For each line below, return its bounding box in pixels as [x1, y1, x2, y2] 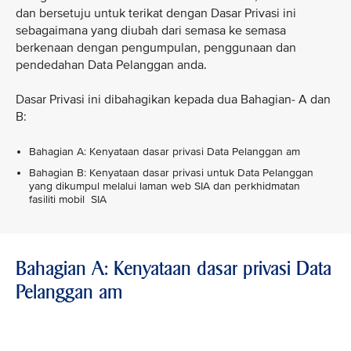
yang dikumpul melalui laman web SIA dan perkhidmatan [29, 179, 300, 193]
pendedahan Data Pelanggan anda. [16, 57, 207, 73]
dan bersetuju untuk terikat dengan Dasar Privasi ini [16, 5, 296, 21]
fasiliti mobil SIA [29, 193, 107, 206]
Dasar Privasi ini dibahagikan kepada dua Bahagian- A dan [16, 92, 331, 107]
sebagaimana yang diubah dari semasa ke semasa [16, 23, 286, 38]
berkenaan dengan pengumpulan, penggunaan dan [16, 40, 296, 56]
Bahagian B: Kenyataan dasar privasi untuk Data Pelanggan [29, 166, 313, 179]
